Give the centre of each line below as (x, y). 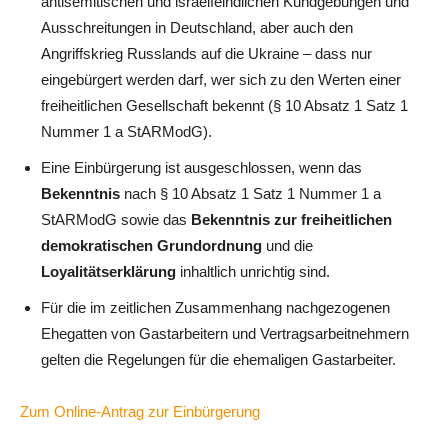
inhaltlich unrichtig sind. (253, 271)
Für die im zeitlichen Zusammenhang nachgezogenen (215, 307)
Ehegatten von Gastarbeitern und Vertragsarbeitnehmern (225, 333)
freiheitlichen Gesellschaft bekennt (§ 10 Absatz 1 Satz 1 (224, 105)
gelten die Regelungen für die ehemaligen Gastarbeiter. (218, 359)
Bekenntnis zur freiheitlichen (291, 219)
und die (289, 245)
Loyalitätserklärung (108, 271)
